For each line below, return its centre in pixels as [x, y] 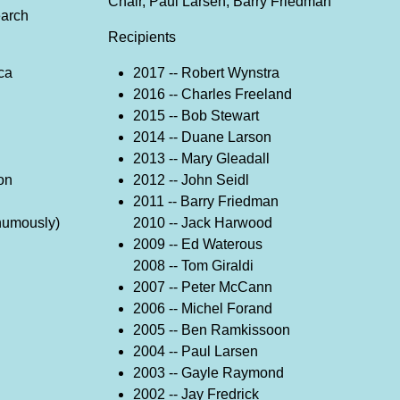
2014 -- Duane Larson [203, 137]
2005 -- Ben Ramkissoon [212, 330]
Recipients [142, 37]
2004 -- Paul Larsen [196, 352]
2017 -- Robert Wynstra [207, 73]
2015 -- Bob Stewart [196, 116]
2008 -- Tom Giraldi [194, 266]
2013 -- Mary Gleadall [202, 159]
